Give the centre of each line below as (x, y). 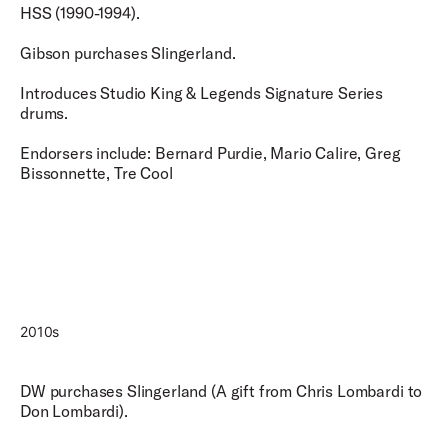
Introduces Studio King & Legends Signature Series (202, 93)
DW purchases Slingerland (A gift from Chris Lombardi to (221, 391)
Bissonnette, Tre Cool (96, 173)
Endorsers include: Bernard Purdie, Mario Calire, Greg (210, 153)
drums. (46, 113)
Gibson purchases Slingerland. (130, 53)
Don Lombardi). (74, 411)
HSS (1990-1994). (80, 13)
